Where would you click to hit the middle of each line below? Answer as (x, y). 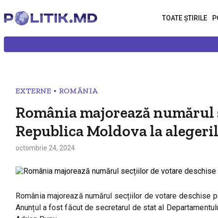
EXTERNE (33, 91)
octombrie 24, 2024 (45, 148)
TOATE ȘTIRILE (185, 18)
